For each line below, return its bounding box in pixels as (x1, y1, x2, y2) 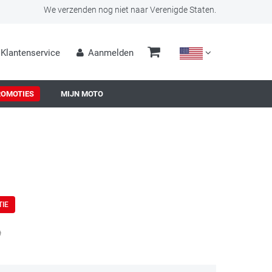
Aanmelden (87, 47, 134, 58)
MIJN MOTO (61, 89, 103, 98)
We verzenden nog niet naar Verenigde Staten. (44, 5, 216, 15)
